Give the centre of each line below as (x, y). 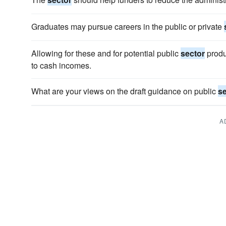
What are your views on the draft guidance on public (125, 91)
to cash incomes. (61, 65)
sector (193, 53)
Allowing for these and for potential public (106, 53)
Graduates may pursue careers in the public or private (128, 26)
